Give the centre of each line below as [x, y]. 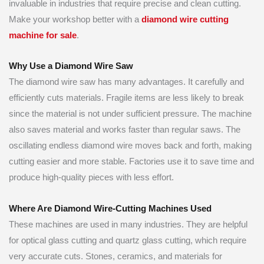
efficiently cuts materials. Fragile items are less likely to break [126, 98]
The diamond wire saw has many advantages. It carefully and [126, 82]
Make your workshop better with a [75, 19]
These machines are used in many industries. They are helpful [128, 224]
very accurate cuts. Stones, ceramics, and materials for [115, 256]
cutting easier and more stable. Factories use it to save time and [131, 162]
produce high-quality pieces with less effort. [91, 178]
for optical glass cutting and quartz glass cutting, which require [128, 240]
